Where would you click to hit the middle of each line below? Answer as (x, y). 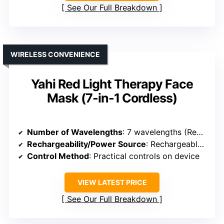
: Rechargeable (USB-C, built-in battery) (172, 144)
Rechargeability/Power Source (86, 144)
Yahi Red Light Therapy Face (112, 84)
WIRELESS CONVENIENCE (55, 54)
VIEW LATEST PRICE (112, 182)
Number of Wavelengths (75, 132)
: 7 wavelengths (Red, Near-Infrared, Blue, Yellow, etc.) (159, 132)
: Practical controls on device (144, 156)
